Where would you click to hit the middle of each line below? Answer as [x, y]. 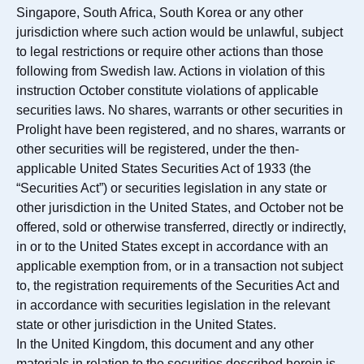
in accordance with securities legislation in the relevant [173, 305]
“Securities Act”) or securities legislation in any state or [171, 188]
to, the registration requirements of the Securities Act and [178, 286]
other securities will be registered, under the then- [158, 149]
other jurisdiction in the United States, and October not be [180, 208]
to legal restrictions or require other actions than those [170, 52]
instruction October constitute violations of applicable [167, 91]
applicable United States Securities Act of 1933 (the [164, 169]
